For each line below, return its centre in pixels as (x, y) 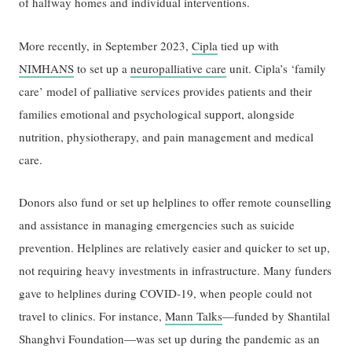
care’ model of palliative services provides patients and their (166, 91)
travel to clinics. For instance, (92, 316)
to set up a (103, 68)
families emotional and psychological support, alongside (157, 114)
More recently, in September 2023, (106, 45)
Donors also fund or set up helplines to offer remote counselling (176, 202)
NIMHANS (47, 68)
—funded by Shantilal (277, 316)
